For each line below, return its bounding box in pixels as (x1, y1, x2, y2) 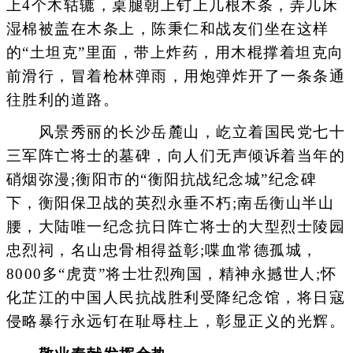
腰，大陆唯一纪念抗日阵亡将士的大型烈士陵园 (6, 218, 345, 236)
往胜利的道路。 (6, 91, 119, 108)
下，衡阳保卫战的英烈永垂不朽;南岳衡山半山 (6, 195, 334, 212)
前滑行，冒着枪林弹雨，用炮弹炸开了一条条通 (6, 68, 345, 84)
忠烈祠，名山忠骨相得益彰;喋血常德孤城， (6, 242, 318, 259)
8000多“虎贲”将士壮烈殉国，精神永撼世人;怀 (6, 266, 337, 283)
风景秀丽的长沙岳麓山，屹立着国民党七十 (6, 124, 345, 141)
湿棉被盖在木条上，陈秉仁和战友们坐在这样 (6, 20, 329, 37)
